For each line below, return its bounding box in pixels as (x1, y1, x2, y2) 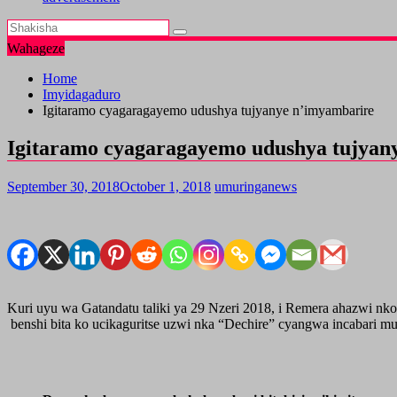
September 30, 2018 (7, 178, 120, 194)
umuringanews (214, 178, 297, 194)
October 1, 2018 (120, 178, 211, 194)
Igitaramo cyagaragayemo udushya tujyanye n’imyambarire (43, 103, 374, 118)
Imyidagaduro (43, 87, 121, 102)
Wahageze (7, 41, 65, 56)
